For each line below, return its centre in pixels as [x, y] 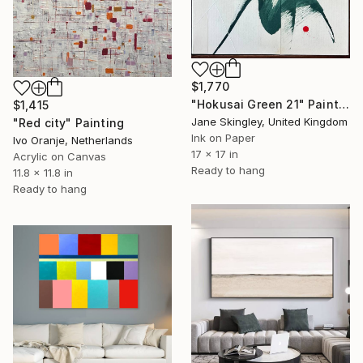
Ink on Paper [223, 138]
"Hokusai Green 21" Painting [344, 105]
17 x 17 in [215, 154]
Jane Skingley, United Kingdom [269, 122]
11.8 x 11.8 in [43, 172]
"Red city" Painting [69, 122]
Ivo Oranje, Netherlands [73, 140]
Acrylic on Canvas [60, 156]
